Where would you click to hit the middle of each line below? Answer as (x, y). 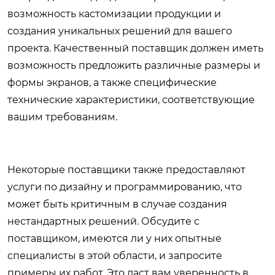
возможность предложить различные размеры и (134, 66)
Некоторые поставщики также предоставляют (126, 170)
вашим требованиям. (62, 117)
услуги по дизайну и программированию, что (125, 187)
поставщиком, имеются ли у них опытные (114, 239)
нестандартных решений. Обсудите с (103, 222)
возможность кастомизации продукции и (114, 14)
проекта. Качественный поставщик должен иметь (135, 48)
